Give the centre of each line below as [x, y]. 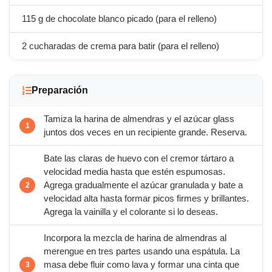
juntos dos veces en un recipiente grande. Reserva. [145, 132]
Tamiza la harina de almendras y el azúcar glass [139, 119]
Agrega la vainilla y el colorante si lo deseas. [131, 212]
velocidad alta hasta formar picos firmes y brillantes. [146, 199]
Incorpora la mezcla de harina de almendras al [135, 238]
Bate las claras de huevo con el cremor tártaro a [139, 158]
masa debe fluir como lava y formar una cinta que [141, 265]
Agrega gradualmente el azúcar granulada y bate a [143, 185]
